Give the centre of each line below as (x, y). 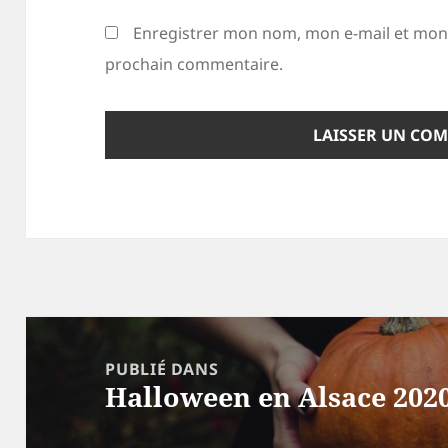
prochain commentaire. (194, 64)
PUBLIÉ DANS (162, 368)
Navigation (79, 331)
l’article (63, 393)
